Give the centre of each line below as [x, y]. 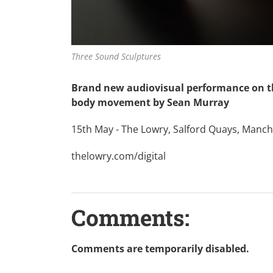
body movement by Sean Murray [150, 102]
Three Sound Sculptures [116, 57]
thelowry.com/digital [119, 156]
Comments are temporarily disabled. [160, 248]
